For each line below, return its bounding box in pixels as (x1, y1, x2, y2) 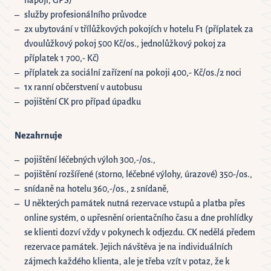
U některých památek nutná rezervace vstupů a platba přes (24, 198, 245, 209)
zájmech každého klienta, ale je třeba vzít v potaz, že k (24, 256, 230, 267)
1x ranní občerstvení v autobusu (24, 82, 142, 93)
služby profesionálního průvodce (24, 9, 146, 21)
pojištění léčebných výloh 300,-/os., (24, 154, 155, 166)
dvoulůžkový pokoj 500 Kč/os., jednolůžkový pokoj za (24, 38, 226, 50)
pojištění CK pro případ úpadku (24, 96, 141, 108)
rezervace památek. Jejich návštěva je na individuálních (24, 241, 232, 253)
